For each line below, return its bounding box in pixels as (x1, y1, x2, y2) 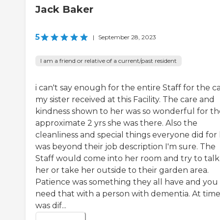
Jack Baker (35, 3, 93, 16)
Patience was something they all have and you (35, 177, 218, 187)
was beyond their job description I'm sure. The (35, 142, 216, 152)
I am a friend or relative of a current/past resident (40, 57, 177, 65)
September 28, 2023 (98, 33, 156, 41)
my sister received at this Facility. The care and (35, 95, 215, 105)
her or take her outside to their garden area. (35, 165, 209, 175)
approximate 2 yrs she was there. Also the (35, 118, 197, 128)
